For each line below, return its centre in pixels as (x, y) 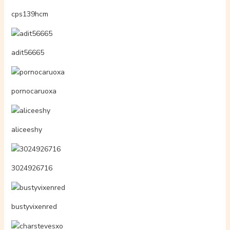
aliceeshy (26, 130)
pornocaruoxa (34, 91)
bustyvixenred (34, 207)
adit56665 (27, 52)
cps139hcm (30, 14)
